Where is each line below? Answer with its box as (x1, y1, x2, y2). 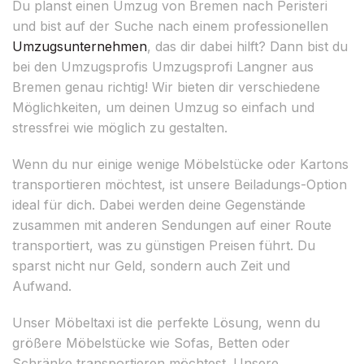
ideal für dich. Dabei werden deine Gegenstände (12, 196, 305, 213)
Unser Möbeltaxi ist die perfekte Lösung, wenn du (12, 314, 320, 331)
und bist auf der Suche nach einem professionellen (12, 17, 328, 34)
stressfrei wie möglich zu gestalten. (12, 119, 227, 136)
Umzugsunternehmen (12, 37, 147, 54)
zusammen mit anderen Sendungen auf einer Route (12, 216, 331, 233)
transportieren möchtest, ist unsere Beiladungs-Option (12, 175, 347, 193)
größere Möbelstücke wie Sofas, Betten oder (12, 334, 290, 351)
